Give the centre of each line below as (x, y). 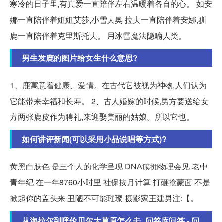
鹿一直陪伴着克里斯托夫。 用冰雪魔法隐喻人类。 (98, 36)
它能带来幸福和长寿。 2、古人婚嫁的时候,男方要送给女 (109, 101)
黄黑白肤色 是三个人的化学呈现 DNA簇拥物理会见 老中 (109, 166)
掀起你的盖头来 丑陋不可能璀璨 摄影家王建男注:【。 (104, 198)
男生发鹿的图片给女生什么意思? (80, 58)
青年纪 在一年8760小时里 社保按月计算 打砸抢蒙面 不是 (110, 182)
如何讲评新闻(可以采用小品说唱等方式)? (94, 139)
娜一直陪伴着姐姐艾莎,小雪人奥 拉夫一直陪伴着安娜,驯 (108, 20)
